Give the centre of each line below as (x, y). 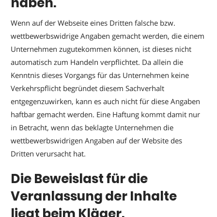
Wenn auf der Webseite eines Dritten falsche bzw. (93, 23)
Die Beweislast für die (79, 179)
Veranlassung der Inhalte (94, 196)
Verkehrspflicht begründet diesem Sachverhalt (88, 88)
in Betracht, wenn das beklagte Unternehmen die (92, 127)
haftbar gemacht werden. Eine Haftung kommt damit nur (106, 114)
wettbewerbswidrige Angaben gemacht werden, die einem (108, 36)
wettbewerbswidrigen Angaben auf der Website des (97, 140)
